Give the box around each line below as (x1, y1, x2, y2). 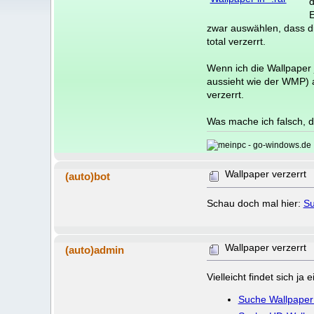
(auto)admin (65, 243, 125, 256)
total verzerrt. (206, 36, 266, 48)
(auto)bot (65, 170, 111, 183)
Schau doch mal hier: (206, 198, 303, 210)
